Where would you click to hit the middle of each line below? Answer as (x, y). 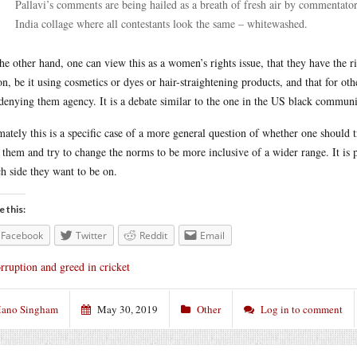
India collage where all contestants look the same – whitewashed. (161, 24)
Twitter (91, 235)
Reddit (153, 235)
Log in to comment (302, 309)
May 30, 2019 (127, 309)
